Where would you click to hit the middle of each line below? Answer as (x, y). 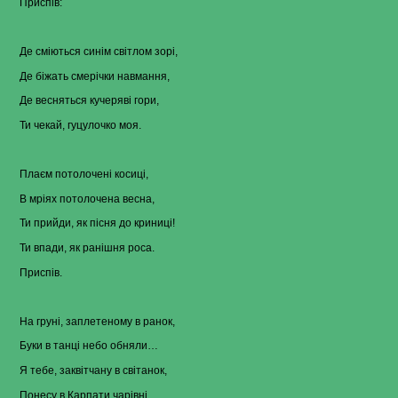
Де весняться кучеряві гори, (89, 101)
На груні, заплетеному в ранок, (97, 321)
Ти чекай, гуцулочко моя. (80, 125)
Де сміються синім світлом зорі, (99, 52)
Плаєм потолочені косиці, (84, 175)
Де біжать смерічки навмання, (95, 76)
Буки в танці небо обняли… (89, 346)
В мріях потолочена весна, (87, 199)
